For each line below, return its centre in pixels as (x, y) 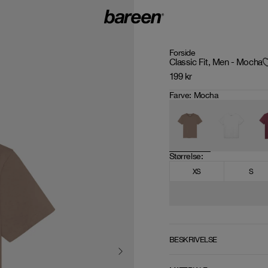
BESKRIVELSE (193, 239)
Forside (182, 53)
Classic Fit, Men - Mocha (216, 62)
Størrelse (185, 156)
